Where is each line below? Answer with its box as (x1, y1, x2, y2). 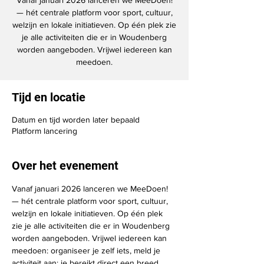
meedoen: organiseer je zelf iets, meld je (12, 246, 163, 255)
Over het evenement (12, 159, 118, 173)
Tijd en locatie (12, 90, 85, 104)
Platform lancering (12, 126, 77, 136)
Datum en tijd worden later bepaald (12, 115, 140, 124)
